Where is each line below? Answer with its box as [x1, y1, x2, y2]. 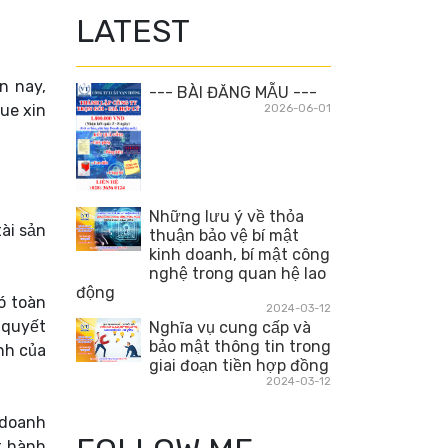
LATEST [76, 12, 190, 50]
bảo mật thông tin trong [149, 337, 331, 357]
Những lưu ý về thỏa [149, 207, 304, 227]
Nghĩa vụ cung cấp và [149, 318, 311, 338]
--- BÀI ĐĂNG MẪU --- [149, 83, 317, 102]
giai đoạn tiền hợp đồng [149, 356, 329, 376]
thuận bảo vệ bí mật [149, 226, 299, 246]
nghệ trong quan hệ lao [149, 264, 326, 284]
